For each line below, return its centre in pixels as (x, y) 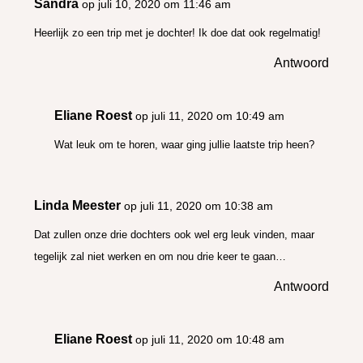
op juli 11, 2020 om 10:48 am (210, 339)
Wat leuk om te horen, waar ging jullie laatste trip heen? (185, 144)
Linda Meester (78, 205)
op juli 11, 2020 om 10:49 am (210, 115)
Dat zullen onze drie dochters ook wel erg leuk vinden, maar (175, 234)
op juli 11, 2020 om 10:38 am (199, 205)
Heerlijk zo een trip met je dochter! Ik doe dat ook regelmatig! (178, 32)
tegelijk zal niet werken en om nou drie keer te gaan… (160, 256)
